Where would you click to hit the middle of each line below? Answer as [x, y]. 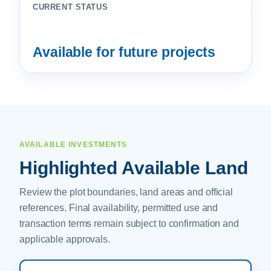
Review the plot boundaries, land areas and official [126, 192]
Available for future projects [124, 52]
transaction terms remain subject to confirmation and [129, 224]
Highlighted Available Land [134, 168]
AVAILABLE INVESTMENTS [73, 145]
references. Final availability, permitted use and [119, 208]
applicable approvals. [65, 239]
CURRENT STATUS [70, 7]
